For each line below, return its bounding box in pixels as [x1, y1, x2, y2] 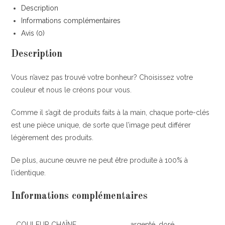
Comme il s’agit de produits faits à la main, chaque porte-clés [11, 108, 210, 117]
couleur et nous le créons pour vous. [11, 85, 132, 94]
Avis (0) [21, 29, 45, 37]
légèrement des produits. [11, 133, 94, 142]
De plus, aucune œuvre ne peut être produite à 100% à [11, 156, 188, 164]
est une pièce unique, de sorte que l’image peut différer [11, 121, 191, 129]
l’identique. [11, 168, 46, 177]
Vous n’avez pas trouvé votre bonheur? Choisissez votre [11, 73, 193, 81]
